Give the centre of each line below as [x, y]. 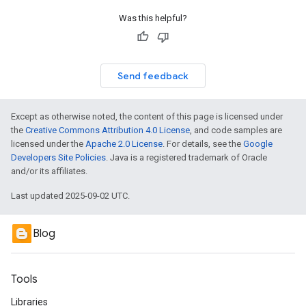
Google [258, 144]
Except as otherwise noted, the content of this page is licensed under [147, 116]
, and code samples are [236, 130]
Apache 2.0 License [124, 144]
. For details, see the [203, 144]
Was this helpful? [153, 18]
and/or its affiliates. [49, 171]
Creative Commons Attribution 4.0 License [108, 130]
